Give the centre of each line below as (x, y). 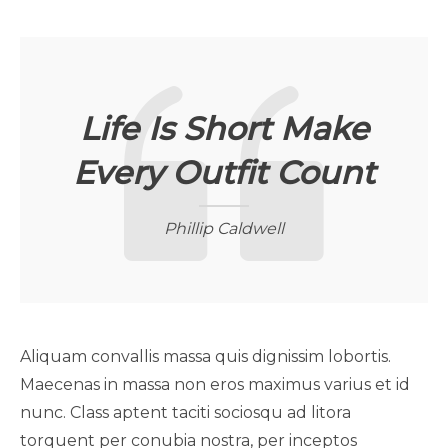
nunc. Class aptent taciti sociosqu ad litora (185, 413)
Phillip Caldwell (224, 229)
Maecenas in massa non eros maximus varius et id (215, 385)
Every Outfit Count (224, 173)
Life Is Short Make (224, 129)
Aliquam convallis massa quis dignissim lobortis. (205, 357)
